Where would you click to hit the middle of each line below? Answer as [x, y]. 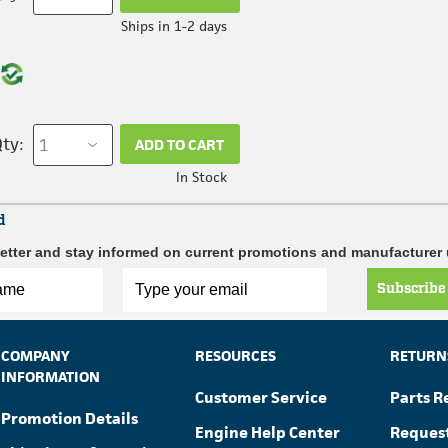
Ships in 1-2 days [173, 26]
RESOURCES [236, 355]
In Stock [201, 177]
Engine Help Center [268, 432]
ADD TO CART [180, 144]
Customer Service [261, 397]
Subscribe [411, 289]
